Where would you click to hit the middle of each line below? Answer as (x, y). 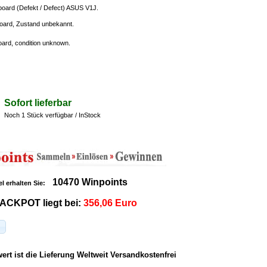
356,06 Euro (110, 203)
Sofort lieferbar (38, 103)
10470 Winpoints (90, 182)
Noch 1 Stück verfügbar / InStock (52, 115)
